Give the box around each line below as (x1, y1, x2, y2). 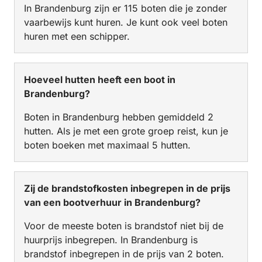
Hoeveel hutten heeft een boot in (24, 73, 175, 85)
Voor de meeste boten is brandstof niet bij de (24, 219, 223, 232)
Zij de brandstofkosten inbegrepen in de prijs (24, 182, 230, 194)
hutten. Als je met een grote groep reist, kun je (24, 125, 228, 137)
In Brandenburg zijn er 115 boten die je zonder (24, 2, 227, 14)
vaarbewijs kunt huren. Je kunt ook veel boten (24, 16, 227, 28)
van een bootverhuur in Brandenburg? (24, 196, 201, 208)
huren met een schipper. (24, 30, 130, 42)
